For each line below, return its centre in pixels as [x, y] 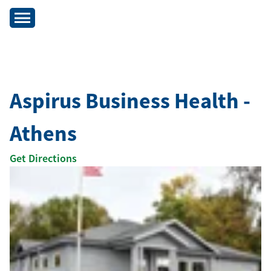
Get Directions [43, 158]
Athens [43, 133]
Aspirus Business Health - [130, 101]
